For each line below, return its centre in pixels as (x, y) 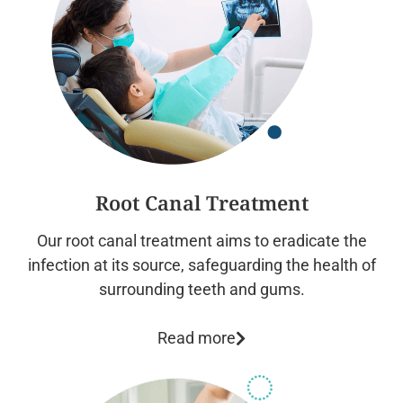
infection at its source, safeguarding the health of (201, 265)
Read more (197, 338)
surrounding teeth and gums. (201, 290)
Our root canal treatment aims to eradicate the (201, 241)
